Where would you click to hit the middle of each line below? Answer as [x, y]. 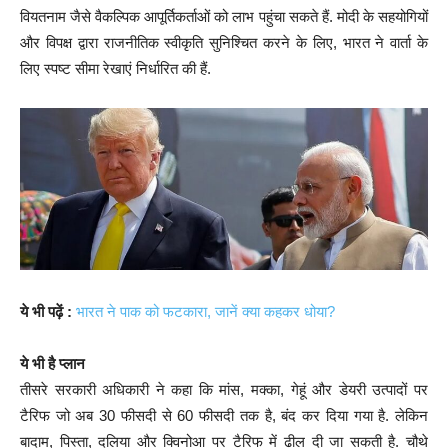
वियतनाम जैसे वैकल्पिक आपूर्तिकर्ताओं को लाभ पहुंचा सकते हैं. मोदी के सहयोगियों [224, 16]
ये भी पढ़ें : [46, 312]
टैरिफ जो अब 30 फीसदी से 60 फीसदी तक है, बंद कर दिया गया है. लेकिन [224, 416]
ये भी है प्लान [52, 364]
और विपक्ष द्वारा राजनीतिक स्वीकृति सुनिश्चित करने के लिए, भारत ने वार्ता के [224, 42]
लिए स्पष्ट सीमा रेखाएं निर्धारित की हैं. [115, 68]
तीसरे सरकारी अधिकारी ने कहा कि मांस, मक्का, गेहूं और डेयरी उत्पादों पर [224, 390]
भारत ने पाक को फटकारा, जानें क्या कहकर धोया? [205, 312]
